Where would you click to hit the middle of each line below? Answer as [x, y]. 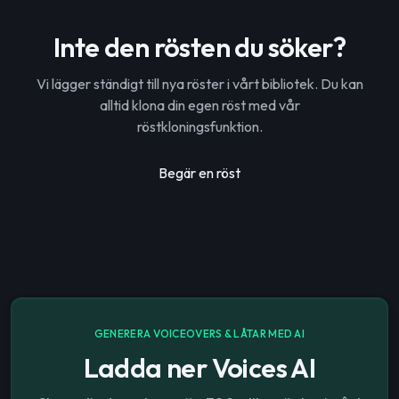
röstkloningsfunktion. [199, 126]
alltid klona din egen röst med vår [199, 105]
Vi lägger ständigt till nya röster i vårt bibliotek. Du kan [199, 84]
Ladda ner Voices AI [199, 368]
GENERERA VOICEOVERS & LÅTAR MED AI [199, 334]
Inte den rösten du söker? [199, 47]
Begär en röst [199, 173]
